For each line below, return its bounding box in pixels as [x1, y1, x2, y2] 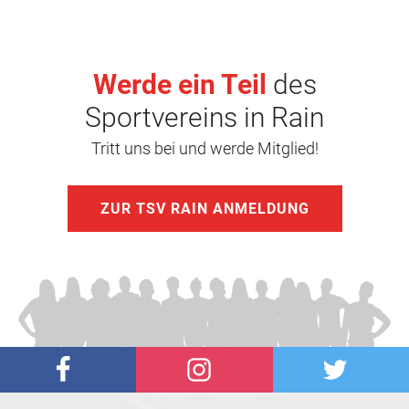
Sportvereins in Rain [85, 100, 324, 133]
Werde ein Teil [92, 68, 267, 100]
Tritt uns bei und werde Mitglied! [90, 138, 319, 158]
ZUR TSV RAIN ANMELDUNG [100, 199, 309, 217]
